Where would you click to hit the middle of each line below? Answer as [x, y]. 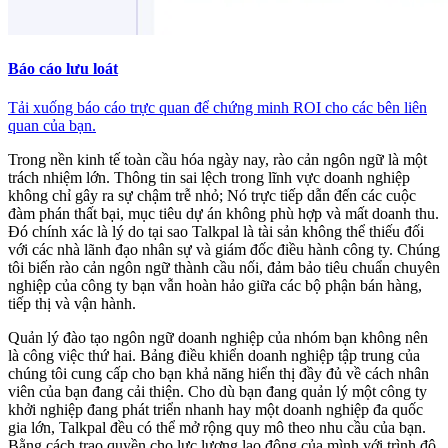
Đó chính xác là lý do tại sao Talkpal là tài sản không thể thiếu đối [216, 232]
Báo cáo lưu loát [63, 68]
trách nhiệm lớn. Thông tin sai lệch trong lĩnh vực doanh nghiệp [209, 178]
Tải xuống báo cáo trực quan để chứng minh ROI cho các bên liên [217, 108]
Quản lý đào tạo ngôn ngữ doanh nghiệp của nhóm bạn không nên [218, 338]
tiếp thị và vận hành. [72, 304]
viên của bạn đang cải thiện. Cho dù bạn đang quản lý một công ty [217, 392]
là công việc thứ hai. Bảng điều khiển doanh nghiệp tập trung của [214, 356]
